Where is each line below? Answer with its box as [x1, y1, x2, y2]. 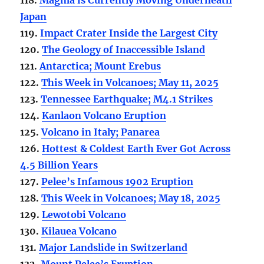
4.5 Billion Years [20, 159, 98, 171]
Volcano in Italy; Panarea [41, 126, 160, 138]
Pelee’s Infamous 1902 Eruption [41, 175, 194, 187]
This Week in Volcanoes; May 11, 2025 [41, 76, 219, 88]
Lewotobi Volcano [42, 208, 127, 220]
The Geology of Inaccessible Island [42, 43, 206, 55]
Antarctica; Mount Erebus [39, 60, 161, 72]
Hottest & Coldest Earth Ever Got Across [42, 142, 231, 154]
